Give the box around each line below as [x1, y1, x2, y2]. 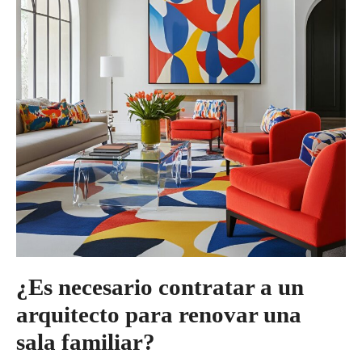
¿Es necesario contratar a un [16, 273, 304, 300]
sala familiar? [16, 328, 155, 355]
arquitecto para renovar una [16, 301, 301, 327]
